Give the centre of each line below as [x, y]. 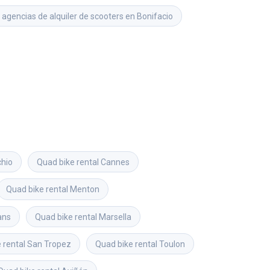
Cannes [115, 162]
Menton [85, 190]
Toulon [172, 244]
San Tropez [49, 244]
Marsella [115, 217]
